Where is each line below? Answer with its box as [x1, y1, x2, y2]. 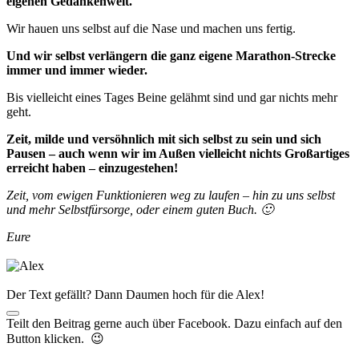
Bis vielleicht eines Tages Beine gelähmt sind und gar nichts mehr [6, 91, 337, 105]
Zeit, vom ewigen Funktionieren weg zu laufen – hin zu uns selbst [6, 188, 335, 203]
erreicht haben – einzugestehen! [6, 161, 178, 175]
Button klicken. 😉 [6, 332, 104, 346]
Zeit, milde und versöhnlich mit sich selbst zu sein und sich [6, 132, 321, 147]
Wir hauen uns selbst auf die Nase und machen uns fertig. [6, 22, 296, 36]
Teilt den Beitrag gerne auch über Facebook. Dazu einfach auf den [6, 317, 342, 331]
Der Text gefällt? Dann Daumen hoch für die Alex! [6, 288, 264, 302]
